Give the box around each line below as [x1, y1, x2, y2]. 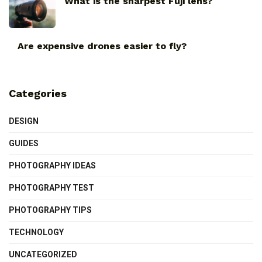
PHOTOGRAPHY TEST [9, 182, 94, 192]
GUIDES [9, 138, 39, 148]
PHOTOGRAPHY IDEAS [9, 160, 96, 170]
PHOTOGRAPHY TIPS [9, 205, 92, 215]
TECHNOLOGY [9, 227, 64, 237]
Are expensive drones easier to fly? [18, 40, 187, 51]
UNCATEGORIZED [9, 249, 77, 259]
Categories [9, 87, 67, 99]
